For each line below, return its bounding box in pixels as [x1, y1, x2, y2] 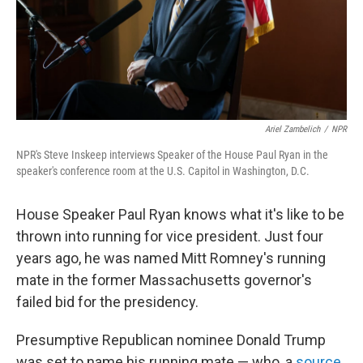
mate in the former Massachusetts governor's [16, 271, 312, 288]
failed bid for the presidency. [16, 293, 199, 310]
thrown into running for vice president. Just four [16, 228, 323, 245]
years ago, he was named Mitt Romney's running [16, 250, 326, 267]
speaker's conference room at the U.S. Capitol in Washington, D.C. [16, 164, 310, 177]
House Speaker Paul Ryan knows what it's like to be [16, 206, 344, 223]
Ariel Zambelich [265, 124, 320, 135]
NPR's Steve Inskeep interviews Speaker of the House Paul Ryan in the [16, 148, 328, 161]
